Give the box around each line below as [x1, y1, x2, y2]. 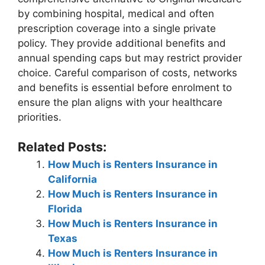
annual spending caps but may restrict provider [18, 51, 242, 64]
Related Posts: [18, 139, 106, 154]
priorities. [18, 111, 62, 123]
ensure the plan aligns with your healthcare [18, 96, 222, 108]
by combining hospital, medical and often [18, 7, 214, 20]
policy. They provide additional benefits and [18, 37, 226, 49]
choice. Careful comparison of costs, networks [18, 66, 237, 79]
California [48, 173, 97, 185]
